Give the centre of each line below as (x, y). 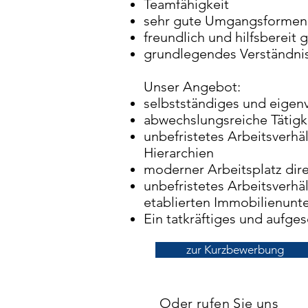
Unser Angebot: (192, 87)
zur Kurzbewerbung (235, 250)
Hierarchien (179, 153)
